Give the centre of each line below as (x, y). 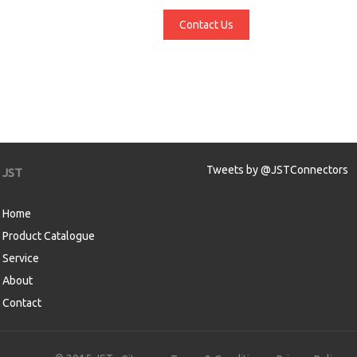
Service (21, 258)
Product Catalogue (49, 236)
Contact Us (206, 24)
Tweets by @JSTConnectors (277, 170)
